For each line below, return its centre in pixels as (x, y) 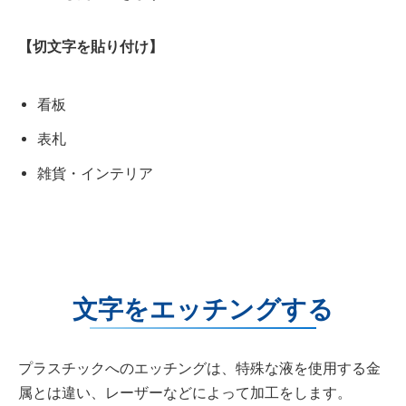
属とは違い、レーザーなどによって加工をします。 (185, 392)
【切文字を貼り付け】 (91, 46)
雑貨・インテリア (95, 173)
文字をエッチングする (203, 309)
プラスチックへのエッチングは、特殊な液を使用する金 (199, 368)
